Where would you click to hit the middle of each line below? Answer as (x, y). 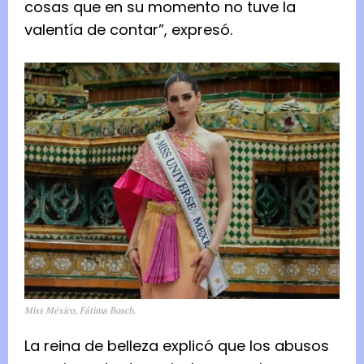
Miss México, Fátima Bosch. (80, 311)
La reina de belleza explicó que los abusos (177, 346)
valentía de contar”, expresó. (128, 30)
